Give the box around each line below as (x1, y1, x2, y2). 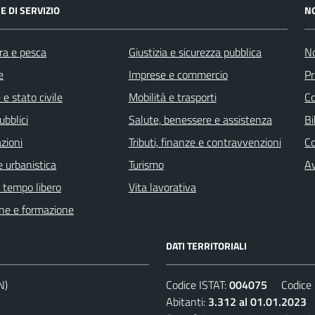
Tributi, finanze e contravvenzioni (128, 133, 281, 150)
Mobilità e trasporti (128, 88, 217, 105)
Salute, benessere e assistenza (128, 110, 272, 128)
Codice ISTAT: (166, 276, 229, 293)
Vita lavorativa (128, 178, 196, 195)
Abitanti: (166, 292, 208, 310)
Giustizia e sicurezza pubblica (128, 43, 262, 60)
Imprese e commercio (128, 65, 228, 83)
